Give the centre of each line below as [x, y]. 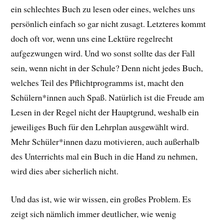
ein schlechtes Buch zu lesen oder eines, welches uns [103, 9]
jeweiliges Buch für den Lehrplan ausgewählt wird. [100, 127]
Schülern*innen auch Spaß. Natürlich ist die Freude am [108, 97]
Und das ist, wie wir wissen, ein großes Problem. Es [101, 199]
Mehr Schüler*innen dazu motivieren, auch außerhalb [105, 142]
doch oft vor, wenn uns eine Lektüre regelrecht [92, 39]
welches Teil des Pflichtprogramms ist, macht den [97, 83]
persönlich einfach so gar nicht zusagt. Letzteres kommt [109, 24]
